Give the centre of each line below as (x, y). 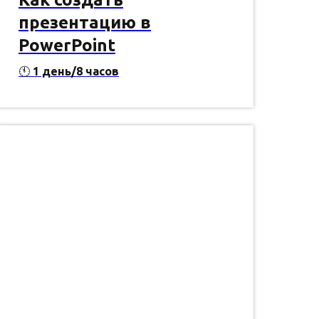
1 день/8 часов (74, 72)
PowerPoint (67, 46)
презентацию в (85, 23)
